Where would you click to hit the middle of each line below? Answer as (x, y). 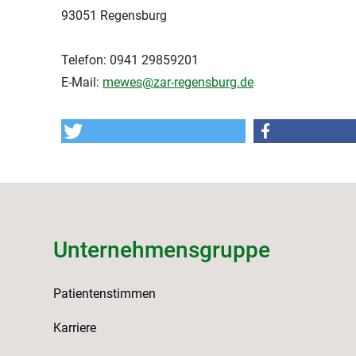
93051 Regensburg (114, 15)
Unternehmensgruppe (162, 250)
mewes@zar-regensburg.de (178, 82)
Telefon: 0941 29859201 (130, 60)
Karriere (75, 328)
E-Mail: (82, 82)
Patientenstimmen (104, 294)
